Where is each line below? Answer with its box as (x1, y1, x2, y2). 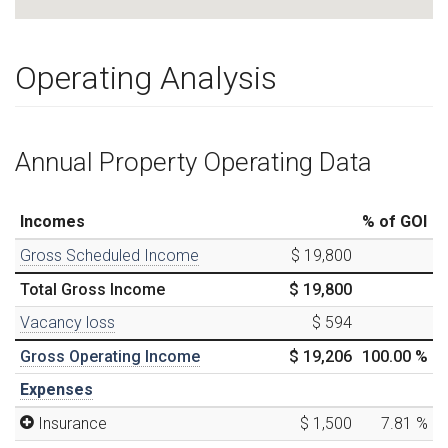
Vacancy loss (20, 312, 115, 332)
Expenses (20, 379, 93, 399)
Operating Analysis (15, 59, 277, 98)
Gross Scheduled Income (20, 245, 199, 265)
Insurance (38, 413, 107, 433)
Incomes (20, 211, 85, 231)
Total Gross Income (20, 279, 165, 299)
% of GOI (362, 211, 427, 231)
